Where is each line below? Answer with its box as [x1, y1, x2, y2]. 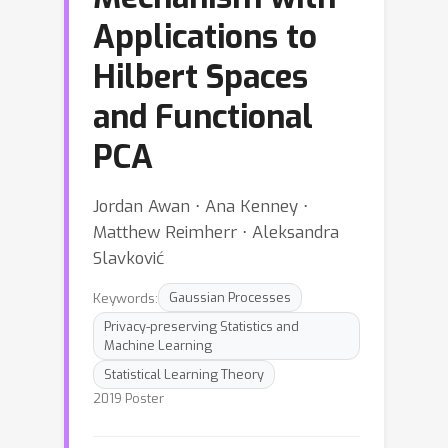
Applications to [93, 16, 317, 58]
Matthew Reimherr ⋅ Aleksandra [93, 221, 339, 243]
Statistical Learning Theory [104, 366, 264, 383]
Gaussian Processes [169, 289, 291, 306]
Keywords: [93, 288, 158, 307]
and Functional [93, 96, 313, 138]
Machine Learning [104, 337, 212, 354]
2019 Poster [93, 390, 164, 407]
